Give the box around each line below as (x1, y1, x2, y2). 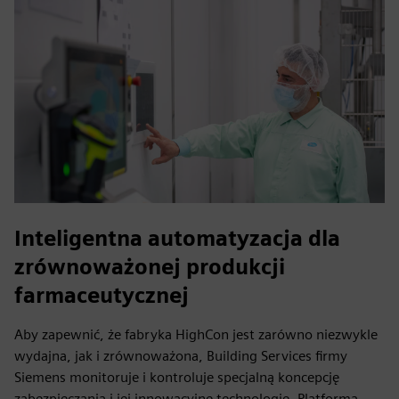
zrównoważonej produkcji (14, 254, 285, 280)
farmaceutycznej (14, 282, 189, 308)
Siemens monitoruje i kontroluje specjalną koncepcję (14, 369, 339, 386)
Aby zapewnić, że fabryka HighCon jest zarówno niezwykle (14, 326, 378, 343)
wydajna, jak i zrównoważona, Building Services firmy (14, 347, 347, 364)
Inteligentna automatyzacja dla (14, 225, 340, 251)
